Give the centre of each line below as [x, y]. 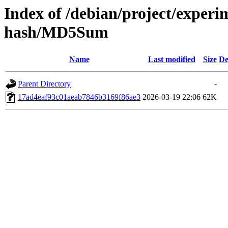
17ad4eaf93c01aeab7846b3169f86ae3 [79, 97]
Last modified [172, 60]
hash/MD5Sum [56, 32]
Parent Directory [44, 84]
